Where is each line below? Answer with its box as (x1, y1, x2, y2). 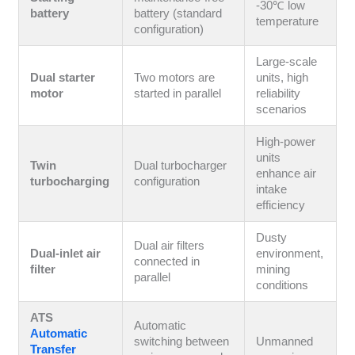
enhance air (256, 167, 317, 181)
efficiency (256, 199, 306, 212)
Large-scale (256, 55, 318, 69)
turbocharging (30, 175, 110, 189)
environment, (256, 247, 324, 261)
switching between (134, 335, 230, 349)
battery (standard (134, 7, 223, 21)
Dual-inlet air (30, 247, 101, 261)
